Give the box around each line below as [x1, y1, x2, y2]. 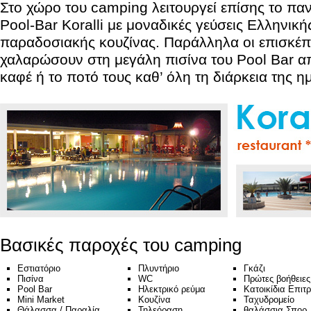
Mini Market [17, 294, 65, 305]
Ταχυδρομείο [244, 294, 294, 305]
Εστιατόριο [17, 263, 60, 274]
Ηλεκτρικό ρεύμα [138, 284, 205, 294]
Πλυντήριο [138, 263, 179, 274]
